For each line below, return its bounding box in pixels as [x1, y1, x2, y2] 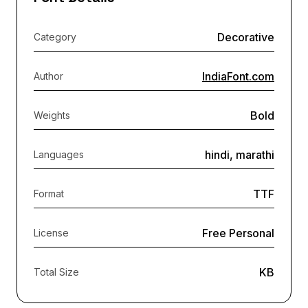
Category [34, 30, 76, 43]
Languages [34, 148, 84, 160]
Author [34, 69, 63, 82]
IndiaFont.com [202, 69, 274, 83]
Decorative [217, 30, 274, 44]
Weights [34, 109, 70, 121]
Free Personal [202, 225, 274, 240]
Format [34, 187, 64, 199]
